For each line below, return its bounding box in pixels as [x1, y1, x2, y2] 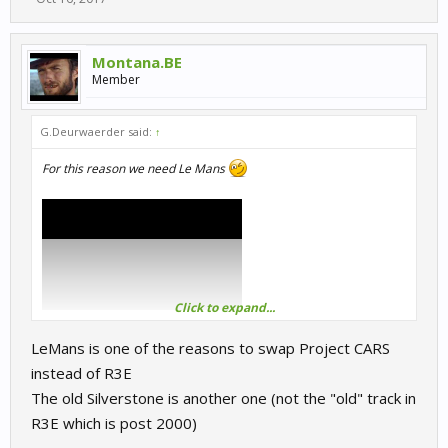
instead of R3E [31, 362, 132, 383]
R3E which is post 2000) [31, 412, 197, 433]
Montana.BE [92, 51, 182, 72]
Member [92, 70, 140, 88]
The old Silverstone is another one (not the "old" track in [31, 387, 416, 408]
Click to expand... [173, 298, 275, 316]
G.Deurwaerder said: [40, 123, 155, 139]
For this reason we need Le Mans [42, 159, 228, 177]
